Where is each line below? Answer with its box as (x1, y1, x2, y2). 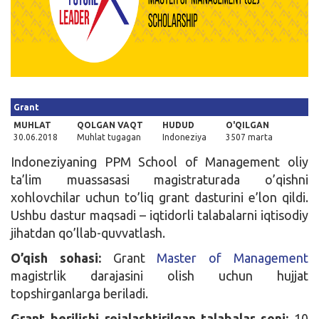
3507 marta (226, 132, 273, 142)
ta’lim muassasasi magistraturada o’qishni (11, 172, 308, 187)
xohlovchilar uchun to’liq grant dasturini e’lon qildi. (11, 189, 308, 204)
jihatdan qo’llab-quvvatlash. (11, 225, 165, 240)
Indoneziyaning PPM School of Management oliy (11, 154, 308, 169)
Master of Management (157, 250, 309, 265)
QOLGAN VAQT (77, 120, 143, 130)
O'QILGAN (226, 120, 269, 130)
